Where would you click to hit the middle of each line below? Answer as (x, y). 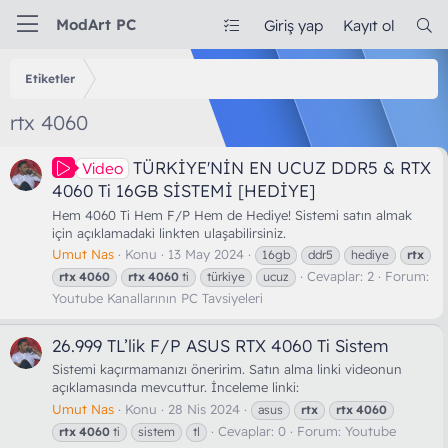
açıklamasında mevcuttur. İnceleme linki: (175, 387)
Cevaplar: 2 (340, 275)
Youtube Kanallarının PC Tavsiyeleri (157, 297)
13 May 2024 (206, 253)
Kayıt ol (368, 25)
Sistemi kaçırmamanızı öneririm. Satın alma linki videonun (227, 369)
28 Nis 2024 (204, 408)
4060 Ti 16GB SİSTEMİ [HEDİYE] (183, 191)
